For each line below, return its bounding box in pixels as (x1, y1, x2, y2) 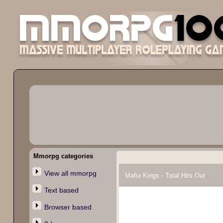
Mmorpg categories (33, 152, 93, 160)
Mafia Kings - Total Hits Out (123, 172, 205, 179)
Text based (44, 186, 79, 194)
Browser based (44, 203, 92, 211)
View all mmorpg (44, 169, 97, 177)
